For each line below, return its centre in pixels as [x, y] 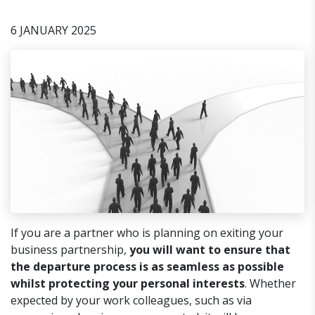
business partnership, [70, 250]
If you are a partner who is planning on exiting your [147, 233]
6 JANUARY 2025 [53, 31]
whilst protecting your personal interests [128, 284]
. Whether [270, 284]
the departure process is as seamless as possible [147, 267]
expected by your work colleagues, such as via [131, 301]
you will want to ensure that [210, 250]
